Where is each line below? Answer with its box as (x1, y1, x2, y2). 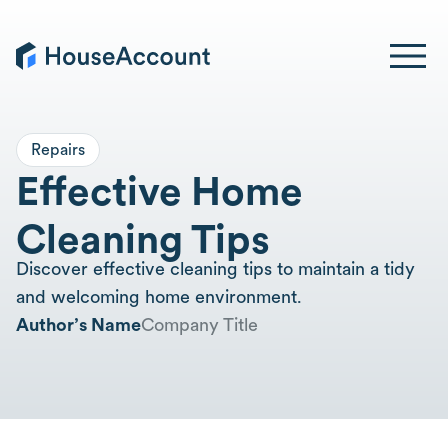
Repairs (31, 140, 85, 159)
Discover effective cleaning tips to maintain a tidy (16, 258, 415, 279)
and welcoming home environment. (16, 286, 302, 307)
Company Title (141, 314, 258, 335)
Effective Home (16, 167, 303, 215)
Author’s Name (16, 314, 141, 335)
